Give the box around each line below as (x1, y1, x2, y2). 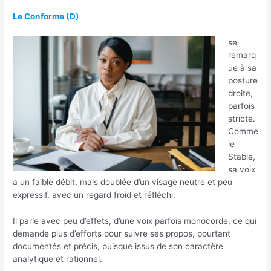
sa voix (227, 165, 255, 174)
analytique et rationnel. (13, 253, 103, 264)
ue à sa (227, 63, 256, 73)
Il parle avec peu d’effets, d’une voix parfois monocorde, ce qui (13, 215, 257, 226)
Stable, (227, 152, 255, 162)
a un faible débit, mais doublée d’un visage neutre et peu (13, 177, 233, 187)
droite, (227, 88, 253, 98)
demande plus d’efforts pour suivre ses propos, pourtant (13, 228, 231, 238)
